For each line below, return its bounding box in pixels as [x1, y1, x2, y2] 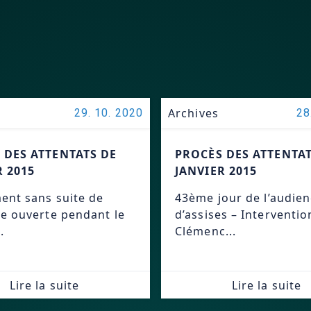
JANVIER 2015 [175, 163, 258, 178]
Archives [168, 106, 219, 121]
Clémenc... [175, 224, 236, 239]
